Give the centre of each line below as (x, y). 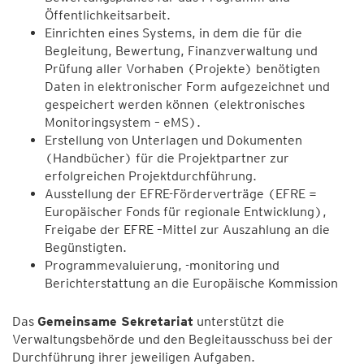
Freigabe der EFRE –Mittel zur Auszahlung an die (187, 229)
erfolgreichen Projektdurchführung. (151, 175)
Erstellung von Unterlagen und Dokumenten (173, 140)
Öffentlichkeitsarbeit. (108, 15)
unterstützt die (239, 321)
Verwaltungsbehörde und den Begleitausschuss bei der (173, 339)
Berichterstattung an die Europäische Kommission (191, 283)
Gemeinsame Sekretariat (115, 321)
